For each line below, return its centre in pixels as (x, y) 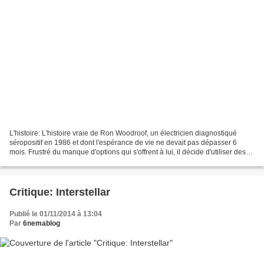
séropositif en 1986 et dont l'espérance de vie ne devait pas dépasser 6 (123, 143)
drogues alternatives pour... (53, 162)
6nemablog (42, 224)
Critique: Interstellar (60, 192)
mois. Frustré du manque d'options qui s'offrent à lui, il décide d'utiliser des (128, 152)
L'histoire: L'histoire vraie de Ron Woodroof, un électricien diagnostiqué (123, 133)
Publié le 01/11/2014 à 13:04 (56, 214)
